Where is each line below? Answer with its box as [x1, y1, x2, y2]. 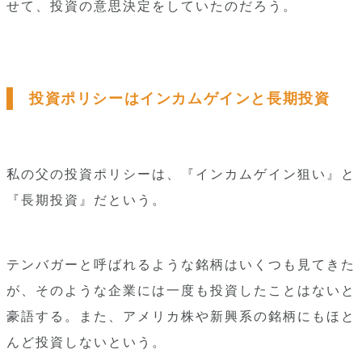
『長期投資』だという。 [6, 193, 166, 207]
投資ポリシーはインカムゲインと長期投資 [29, 90, 330, 107]
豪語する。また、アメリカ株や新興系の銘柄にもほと [6, 309, 356, 323]
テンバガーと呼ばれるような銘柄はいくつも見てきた [6, 258, 356, 271]
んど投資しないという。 [6, 335, 166, 349]
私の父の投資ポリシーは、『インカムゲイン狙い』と [6, 167, 356, 181]
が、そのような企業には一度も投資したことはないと [6, 284, 356, 297]
